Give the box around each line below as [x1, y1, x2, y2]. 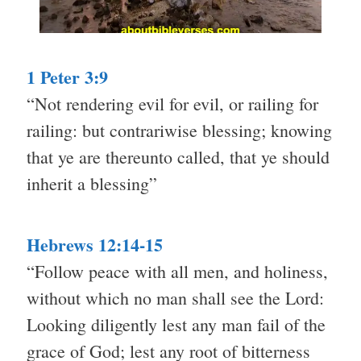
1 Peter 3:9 [27, 64, 108, 91]
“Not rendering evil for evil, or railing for [27, 92, 318, 116]
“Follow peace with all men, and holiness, [27, 259, 328, 284]
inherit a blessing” [27, 172, 157, 196]
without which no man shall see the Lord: [27, 286, 324, 310]
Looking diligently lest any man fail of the [27, 313, 326, 337]
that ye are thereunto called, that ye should [27, 145, 330, 169]
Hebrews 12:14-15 [27, 231, 163, 259]
